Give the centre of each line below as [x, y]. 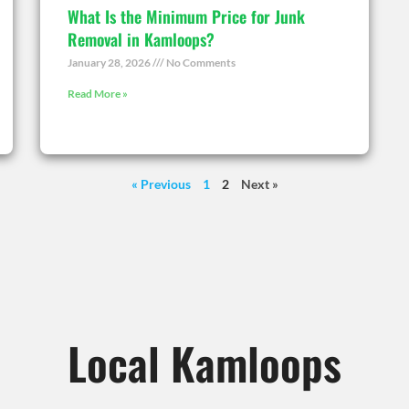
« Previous [161, 184]
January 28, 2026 [110, 62]
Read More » [98, 93]
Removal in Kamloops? [141, 39]
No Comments [200, 62]
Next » [259, 184]
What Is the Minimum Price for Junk [186, 16]
